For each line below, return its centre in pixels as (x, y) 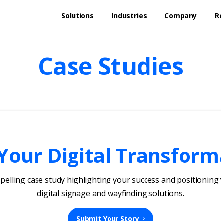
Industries (129, 16)
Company (181, 16)
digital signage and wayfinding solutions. (110, 194)
